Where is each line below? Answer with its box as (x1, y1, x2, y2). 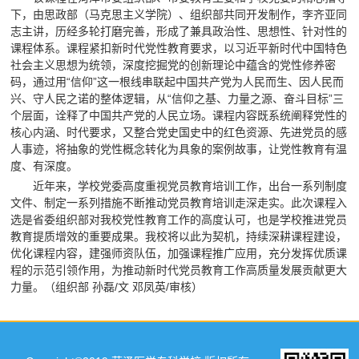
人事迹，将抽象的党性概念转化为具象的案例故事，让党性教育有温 (10, 142, 348, 155)
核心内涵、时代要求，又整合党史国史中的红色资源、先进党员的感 (10, 125, 348, 139)
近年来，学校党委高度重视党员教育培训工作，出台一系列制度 (33, 179, 348, 193)
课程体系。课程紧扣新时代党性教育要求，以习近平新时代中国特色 (10, 41, 348, 54)
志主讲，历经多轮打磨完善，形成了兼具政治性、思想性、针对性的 (10, 24, 348, 38)
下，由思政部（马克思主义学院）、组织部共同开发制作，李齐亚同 (10, 7, 348, 21)
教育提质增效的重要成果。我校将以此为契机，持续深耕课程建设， (10, 230, 348, 244)
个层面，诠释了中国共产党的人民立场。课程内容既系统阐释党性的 (10, 108, 348, 122)
